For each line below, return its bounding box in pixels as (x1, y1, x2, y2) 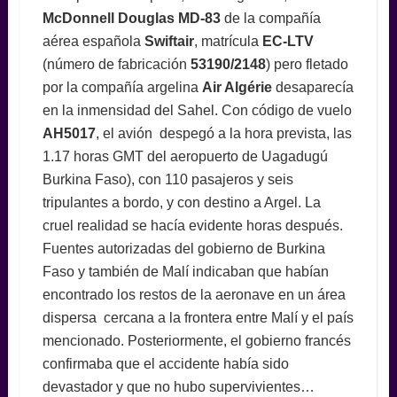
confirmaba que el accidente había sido (42, 355, 289, 371)
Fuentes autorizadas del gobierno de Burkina (42, 240, 325, 256)
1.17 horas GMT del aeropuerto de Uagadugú (42, 148, 328, 164)
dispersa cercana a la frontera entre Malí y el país (42, 309, 354, 325)
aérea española (42, 33, 144, 49)
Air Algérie (201, 79, 272, 95)
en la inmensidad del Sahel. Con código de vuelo (42, 102, 352, 118)
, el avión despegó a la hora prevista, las (95, 125, 352, 141)
